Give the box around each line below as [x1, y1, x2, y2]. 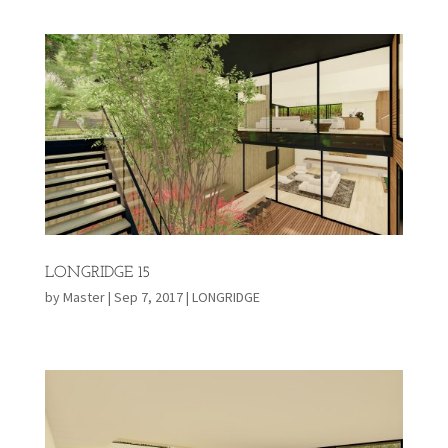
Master [62, 288, 105, 307]
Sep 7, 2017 [113, 288, 183, 307]
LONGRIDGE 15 [44, 265, 150, 282]
